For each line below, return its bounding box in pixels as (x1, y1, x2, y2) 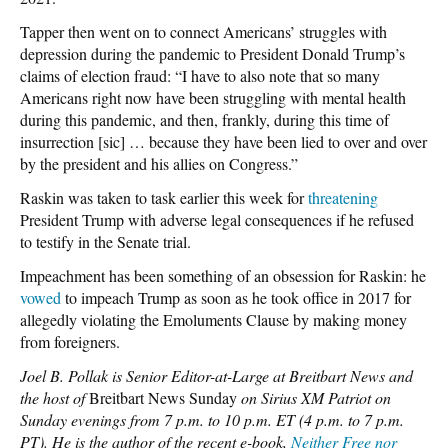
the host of (20, 386, 89, 408)
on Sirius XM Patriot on (237, 386, 391, 408)
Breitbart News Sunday (89, 386, 237, 408)
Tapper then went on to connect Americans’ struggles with (20, 20, 387, 42)
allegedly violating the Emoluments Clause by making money (20, 308, 407, 330)
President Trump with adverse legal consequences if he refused (20, 208, 414, 230)
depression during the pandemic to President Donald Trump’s (20, 42, 405, 64)
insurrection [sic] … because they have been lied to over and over (20, 130, 427, 152)
